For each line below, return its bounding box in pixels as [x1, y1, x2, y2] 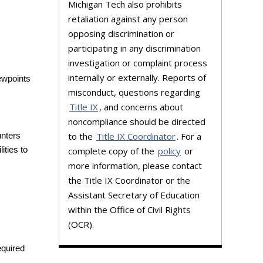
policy [158, 144, 181, 157]
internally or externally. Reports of [68, 71, 206, 83]
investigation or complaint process [68, 56, 207, 69]
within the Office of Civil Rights [68, 203, 191, 215]
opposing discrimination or [68, 27, 174, 39]
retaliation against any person [68, 12, 188, 25]
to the [68, 130, 95, 142]
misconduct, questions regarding [68, 86, 200, 98]
